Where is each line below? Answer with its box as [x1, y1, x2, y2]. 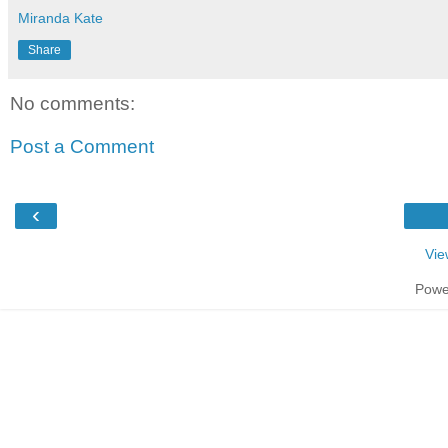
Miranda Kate [18, 9, 103, 26]
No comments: [10, 92, 135, 114]
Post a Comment [10, 136, 154, 158]
